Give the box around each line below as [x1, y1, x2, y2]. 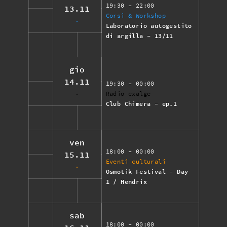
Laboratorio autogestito [105, 21, 192, 29]
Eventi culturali [105, 157, 166, 165]
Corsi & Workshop [105, 11, 166, 19]
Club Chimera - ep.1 [105, 99, 177, 107]
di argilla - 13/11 [105, 31, 173, 40]
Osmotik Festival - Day [105, 167, 188, 175]
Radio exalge [105, 89, 151, 97]
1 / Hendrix [105, 177, 147, 185]
